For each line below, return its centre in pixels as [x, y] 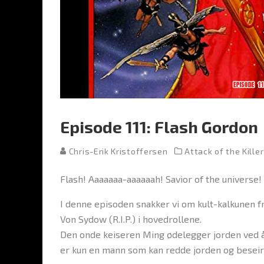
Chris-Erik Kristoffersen [117, 151]
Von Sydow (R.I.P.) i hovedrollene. [131, 219]
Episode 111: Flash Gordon [159, 127]
